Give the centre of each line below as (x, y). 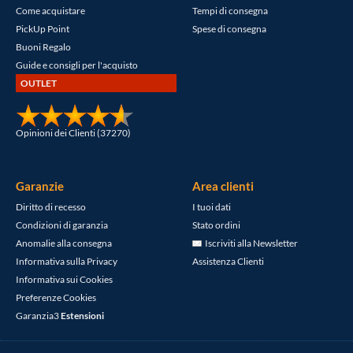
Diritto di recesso (51, 206)
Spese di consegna (229, 28)
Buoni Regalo (43, 46)
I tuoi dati (212, 206)
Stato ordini (216, 225)
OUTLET (39, 83)
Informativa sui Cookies (64, 279)
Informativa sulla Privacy (67, 261)
